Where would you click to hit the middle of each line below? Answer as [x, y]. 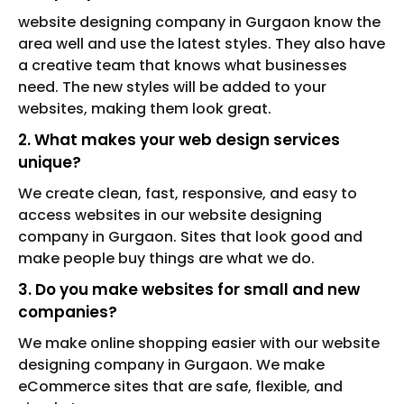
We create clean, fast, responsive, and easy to [188, 194]
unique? [50, 163]
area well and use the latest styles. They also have [202, 44]
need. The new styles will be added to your [172, 87]
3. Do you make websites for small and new [189, 290]
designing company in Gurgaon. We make [171, 365]
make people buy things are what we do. [166, 259]
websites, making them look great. [145, 109]
